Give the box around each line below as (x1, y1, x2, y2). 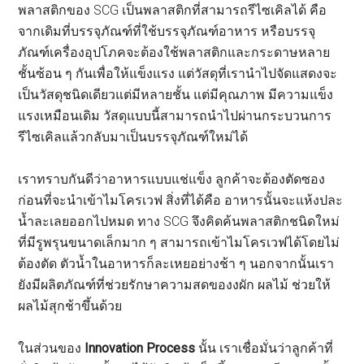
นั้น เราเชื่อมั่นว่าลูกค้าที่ (195, 336, 334, 352)
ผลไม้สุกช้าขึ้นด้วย (18, 293, 123, 310)
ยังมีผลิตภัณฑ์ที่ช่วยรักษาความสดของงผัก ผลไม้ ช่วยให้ (18, 272, 331, 288)
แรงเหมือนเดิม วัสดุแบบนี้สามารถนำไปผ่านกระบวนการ (18, 103, 332, 119)
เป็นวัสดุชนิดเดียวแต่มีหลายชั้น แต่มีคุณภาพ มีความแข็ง (18, 82, 334, 98)
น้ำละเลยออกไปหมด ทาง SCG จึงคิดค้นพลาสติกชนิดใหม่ (18, 209, 340, 225)
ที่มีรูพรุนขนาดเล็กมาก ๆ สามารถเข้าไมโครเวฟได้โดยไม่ (18, 230, 340, 246)
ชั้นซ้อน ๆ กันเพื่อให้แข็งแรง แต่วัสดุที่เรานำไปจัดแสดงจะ (18, 61, 338, 77)
